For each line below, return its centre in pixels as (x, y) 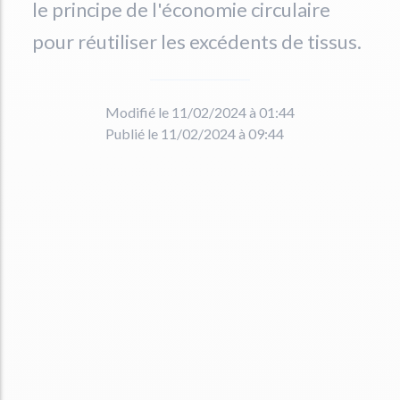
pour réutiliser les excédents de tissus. (197, 42)
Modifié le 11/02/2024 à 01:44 (200, 112)
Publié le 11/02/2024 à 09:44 (195, 133)
